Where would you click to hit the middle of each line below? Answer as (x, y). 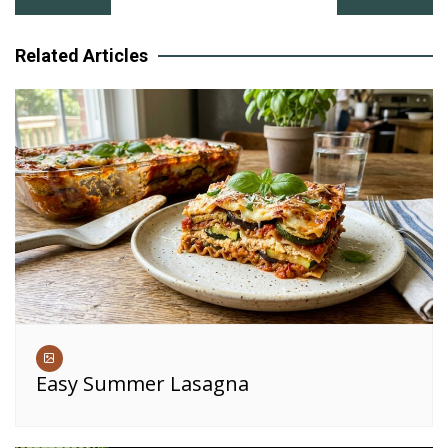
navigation (89, 26)
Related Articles (81, 55)
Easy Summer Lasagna (142, 383)
